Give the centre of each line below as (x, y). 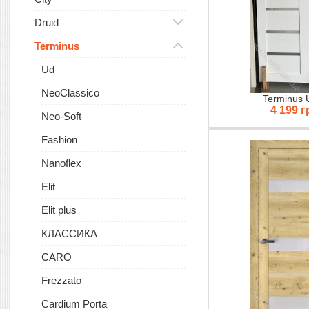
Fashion (59, 140)
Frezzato (61, 280)
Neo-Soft (61, 116)
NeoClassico (70, 93)
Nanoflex (61, 163)
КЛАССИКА (69, 233)
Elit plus (59, 210)
